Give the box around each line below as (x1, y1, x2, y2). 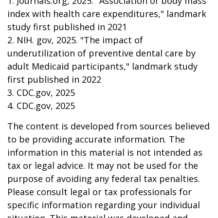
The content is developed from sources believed (7, 120, 210, 132)
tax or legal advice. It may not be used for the (7, 160, 198, 171)
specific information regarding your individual (7, 199, 200, 211)
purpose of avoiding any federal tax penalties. (7, 173, 200, 184)
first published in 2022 (7, 73, 101, 85)
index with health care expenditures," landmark (7, 8, 206, 19)
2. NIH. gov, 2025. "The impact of (7, 34, 143, 46)
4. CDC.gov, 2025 (7, 100, 75, 111)
